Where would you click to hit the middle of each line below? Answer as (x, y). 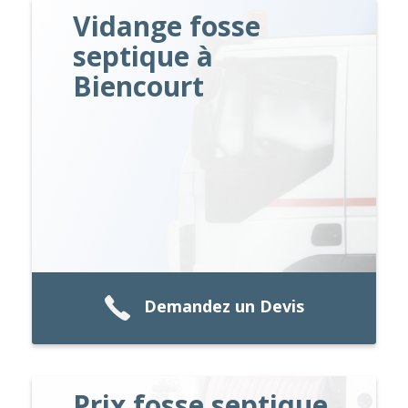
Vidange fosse (167, 25)
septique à (143, 56)
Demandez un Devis (224, 306)
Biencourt (139, 86)
